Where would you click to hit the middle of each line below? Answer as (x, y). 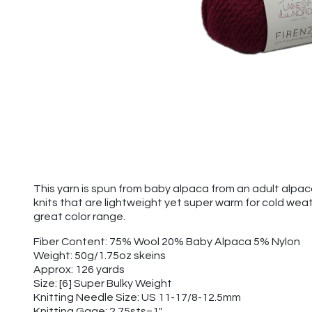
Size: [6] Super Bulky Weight (103, 283)
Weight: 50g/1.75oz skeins (100, 256)
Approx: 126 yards (79, 270)
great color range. (80, 217)
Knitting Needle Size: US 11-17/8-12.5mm (137, 297)
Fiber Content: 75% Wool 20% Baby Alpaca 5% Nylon (167, 242)
